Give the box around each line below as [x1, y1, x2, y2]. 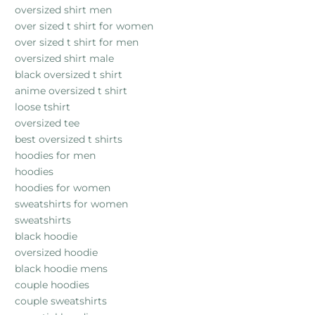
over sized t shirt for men [15, 35, 139, 49]
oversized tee [15, 116, 79, 129]
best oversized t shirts [15, 132, 122, 146]
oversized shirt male [15, 51, 114, 65]
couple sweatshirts [15, 294, 107, 307]
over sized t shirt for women [15, 19, 153, 32]
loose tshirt [15, 100, 70, 113]
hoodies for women [15, 181, 110, 194]
